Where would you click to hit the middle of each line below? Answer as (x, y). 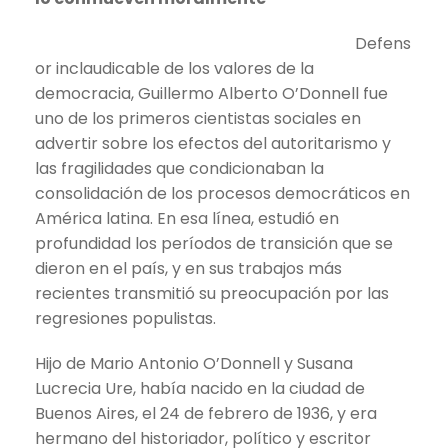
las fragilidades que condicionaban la (179, 168)
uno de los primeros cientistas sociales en (198, 118)
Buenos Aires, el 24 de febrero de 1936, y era (206, 413)
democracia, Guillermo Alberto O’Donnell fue (211, 93)
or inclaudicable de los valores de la (174, 68)
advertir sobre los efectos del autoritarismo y (213, 143)
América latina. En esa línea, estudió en (187, 218)
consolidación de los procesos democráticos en (222, 193)
